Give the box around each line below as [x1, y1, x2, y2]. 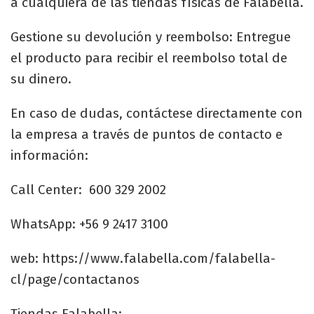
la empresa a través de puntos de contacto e [11, 125, 282, 142]
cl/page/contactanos [11, 271, 139, 287]
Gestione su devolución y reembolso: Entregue [11, 28, 291, 45]
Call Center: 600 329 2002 [11, 181, 166, 198]
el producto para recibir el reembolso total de [11, 49, 287, 66]
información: [11, 146, 88, 163]
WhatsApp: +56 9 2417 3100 [11, 215, 168, 232]
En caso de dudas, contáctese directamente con [11, 104, 303, 121]
